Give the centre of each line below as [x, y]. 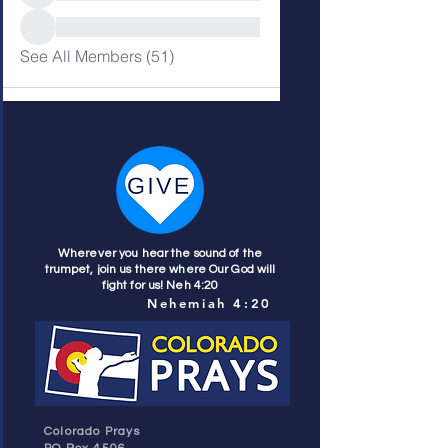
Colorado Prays [92, 431]
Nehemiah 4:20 [209, 302]
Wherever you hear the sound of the [160, 253]
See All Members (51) [97, 55]
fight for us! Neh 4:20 [160, 285]
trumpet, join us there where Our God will [160, 269]
